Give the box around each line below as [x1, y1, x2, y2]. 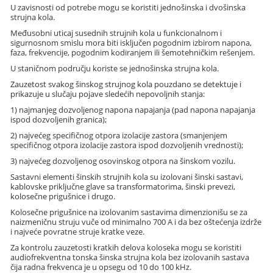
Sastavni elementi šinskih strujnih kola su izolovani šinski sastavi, [10, 171, 244, 182]
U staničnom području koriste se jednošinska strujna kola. [10, 62, 219, 74]
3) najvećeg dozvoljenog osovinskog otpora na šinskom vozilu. [10, 155, 236, 166]
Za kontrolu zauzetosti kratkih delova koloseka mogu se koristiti [10, 241, 242, 253]
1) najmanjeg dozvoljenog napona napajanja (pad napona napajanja [10, 104, 256, 115]
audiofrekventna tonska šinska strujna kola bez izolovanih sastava [10, 251, 250, 263]
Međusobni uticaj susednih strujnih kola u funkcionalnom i [10, 27, 222, 38]
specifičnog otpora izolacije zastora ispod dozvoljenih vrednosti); [10, 139, 244, 151]
